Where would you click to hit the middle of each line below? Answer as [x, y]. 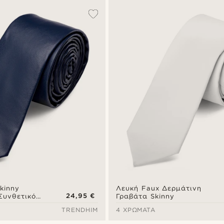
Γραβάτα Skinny [145, 196]
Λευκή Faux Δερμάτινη [159, 188]
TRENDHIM [80, 210]
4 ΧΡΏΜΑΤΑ [136, 210]
